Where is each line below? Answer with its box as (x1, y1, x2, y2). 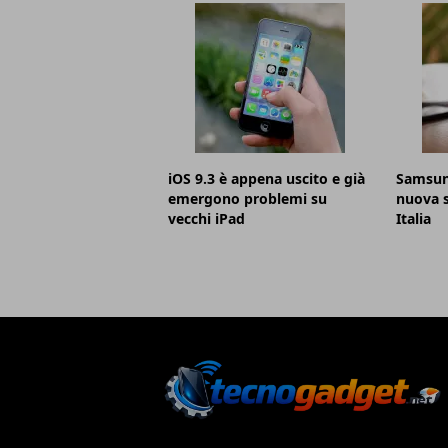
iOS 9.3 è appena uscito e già (168, 168, 365, 188)
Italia (395, 208, 431, 228)
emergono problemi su (168, 188, 327, 208)
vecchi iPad (168, 208, 245, 228)
